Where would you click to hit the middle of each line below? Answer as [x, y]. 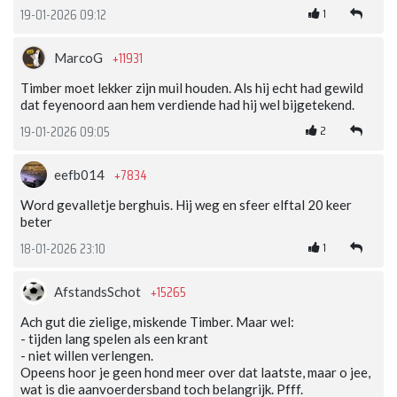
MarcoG [80, 58]
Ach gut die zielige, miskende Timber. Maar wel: [157, 322]
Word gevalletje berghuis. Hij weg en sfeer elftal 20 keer [186, 205]
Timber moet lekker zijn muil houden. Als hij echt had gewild [192, 88]
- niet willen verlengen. [87, 356]
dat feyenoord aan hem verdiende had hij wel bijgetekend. [187, 105]
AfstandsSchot [99, 292]
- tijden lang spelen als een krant [114, 339]
